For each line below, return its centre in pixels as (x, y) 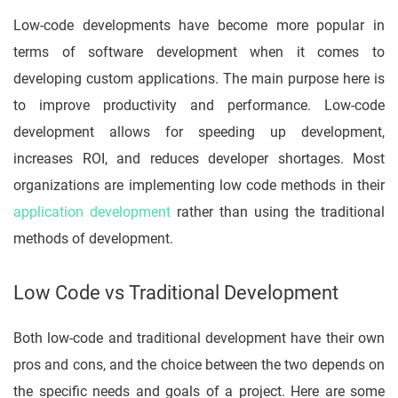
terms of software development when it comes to (199, 52)
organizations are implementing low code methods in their (199, 186)
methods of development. (95, 239)
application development (95, 212)
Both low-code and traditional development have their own (199, 338)
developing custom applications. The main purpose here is (199, 79)
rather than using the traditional (281, 212)
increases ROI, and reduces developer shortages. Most (199, 159)
